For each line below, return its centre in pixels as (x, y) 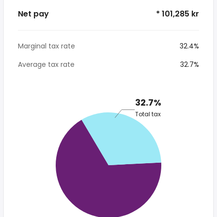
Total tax (148, 114)
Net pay (33, 14)
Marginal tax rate (46, 46)
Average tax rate (46, 64)
